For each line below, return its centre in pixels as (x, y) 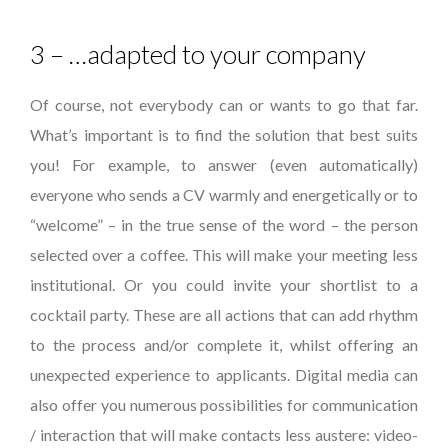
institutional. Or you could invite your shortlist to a (224, 284)
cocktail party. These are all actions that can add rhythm (224, 314)
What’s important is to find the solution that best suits (224, 134)
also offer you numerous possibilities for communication (224, 404)
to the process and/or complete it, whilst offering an (224, 344)
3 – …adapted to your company (198, 54)
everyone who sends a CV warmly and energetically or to (224, 194)
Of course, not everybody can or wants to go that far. (224, 104)
